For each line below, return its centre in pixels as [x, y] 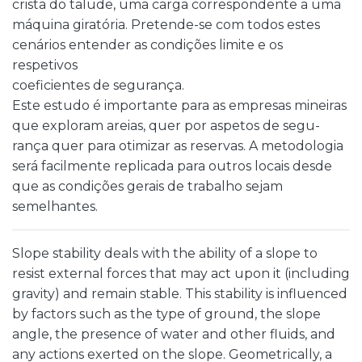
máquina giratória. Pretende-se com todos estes [166, 25]
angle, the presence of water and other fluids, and [174, 334]
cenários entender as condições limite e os [147, 45]
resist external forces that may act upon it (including [181, 274]
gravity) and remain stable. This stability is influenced [180, 294]
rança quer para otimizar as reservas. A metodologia [178, 146]
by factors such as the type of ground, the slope [166, 314]
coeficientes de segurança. [98, 85]
